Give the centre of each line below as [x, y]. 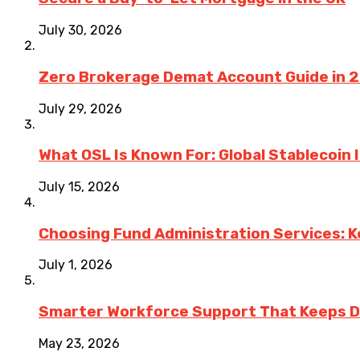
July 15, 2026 [79, 187]
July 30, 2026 [80, 31]
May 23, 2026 [79, 343]
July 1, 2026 [76, 265]
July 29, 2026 [80, 108]
